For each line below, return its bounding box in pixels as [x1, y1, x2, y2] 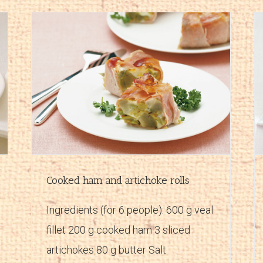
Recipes [166, 99, 190, 107]
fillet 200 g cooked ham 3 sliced [46, 223, 190, 236]
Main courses [121, 99, 163, 107]
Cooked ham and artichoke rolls [46, 173, 190, 187]
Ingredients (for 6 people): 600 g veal [46, 203, 213, 216]
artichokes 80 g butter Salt [46, 243, 166, 256]
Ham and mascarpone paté [114, 86, 197, 95]
